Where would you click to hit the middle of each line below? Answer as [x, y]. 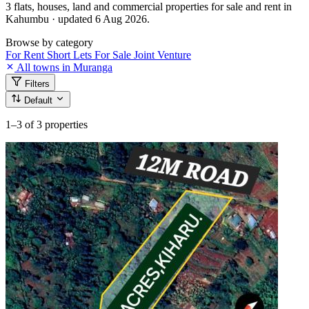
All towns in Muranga [63, 67]
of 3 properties [56, 124]
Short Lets [71, 54]
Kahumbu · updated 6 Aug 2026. [78, 19]
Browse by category [49, 42]
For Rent [26, 54]
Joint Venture [162, 54]
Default [40, 100]
